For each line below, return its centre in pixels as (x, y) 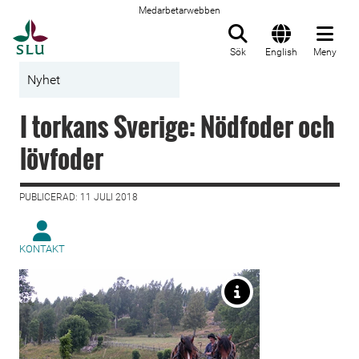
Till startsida (88, 28)
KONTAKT (42, 249)
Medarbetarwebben (179, 10)
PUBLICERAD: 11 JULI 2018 (79, 197)
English (281, 52)
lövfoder (62, 158)
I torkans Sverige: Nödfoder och (177, 126)
